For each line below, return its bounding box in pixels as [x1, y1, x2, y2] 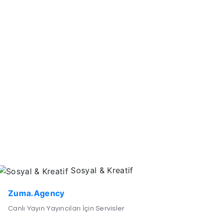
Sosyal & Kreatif [68, 165, 133, 176]
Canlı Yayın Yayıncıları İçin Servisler [7, 205, 125, 212]
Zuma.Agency [7, 188, 65, 198]
